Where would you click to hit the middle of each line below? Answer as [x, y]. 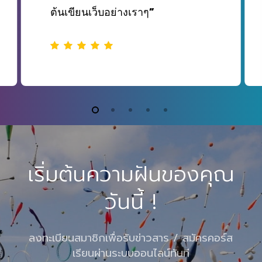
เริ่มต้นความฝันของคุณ [131, 174]
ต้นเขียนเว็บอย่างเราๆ [99, 12]
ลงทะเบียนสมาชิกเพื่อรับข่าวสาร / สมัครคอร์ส [131, 238]
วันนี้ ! [131, 201]
